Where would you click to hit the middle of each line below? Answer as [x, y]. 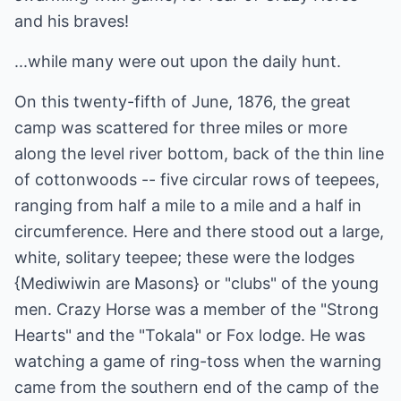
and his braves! [72, 21]
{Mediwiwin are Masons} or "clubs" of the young [196, 283]
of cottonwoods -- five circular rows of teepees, [197, 179]
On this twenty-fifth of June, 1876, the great [183, 102]
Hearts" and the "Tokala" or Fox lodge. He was [190, 335]
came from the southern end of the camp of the [196, 387]
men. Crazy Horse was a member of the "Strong [196, 309]
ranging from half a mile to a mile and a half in [188, 205]
